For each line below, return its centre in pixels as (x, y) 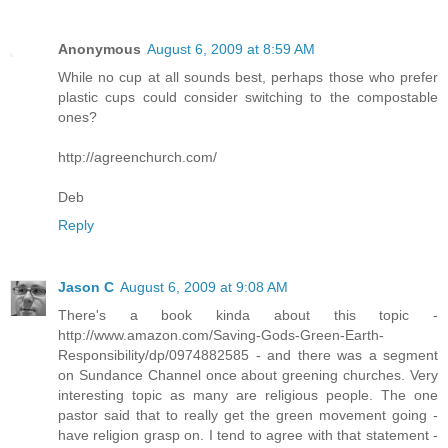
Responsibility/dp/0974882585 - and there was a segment (248, 355)
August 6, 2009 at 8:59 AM (231, 49)
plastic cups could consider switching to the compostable (248, 97)
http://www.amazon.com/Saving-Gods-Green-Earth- (221, 335)
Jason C (86, 287)
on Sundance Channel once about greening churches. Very (248, 375)
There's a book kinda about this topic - (248, 315)
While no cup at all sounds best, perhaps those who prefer (248, 77)
